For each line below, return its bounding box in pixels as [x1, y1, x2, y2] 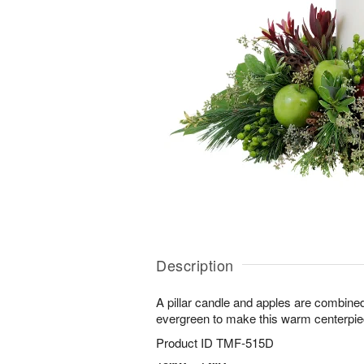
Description [156, 254, 234, 275]
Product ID [156, 334, 216, 351]
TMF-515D [216, 334, 274, 351]
